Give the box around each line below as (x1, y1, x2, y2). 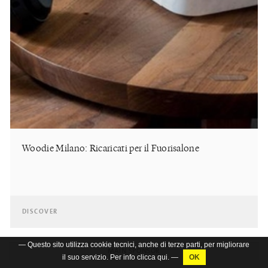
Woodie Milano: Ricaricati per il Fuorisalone (22, 141, 200, 155)
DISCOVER (22, 208, 58, 216)
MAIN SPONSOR (107, 247, 161, 255)
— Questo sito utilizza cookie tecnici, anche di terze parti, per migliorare (19, 240, 249, 249)
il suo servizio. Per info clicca (62, 253, 157, 261)
